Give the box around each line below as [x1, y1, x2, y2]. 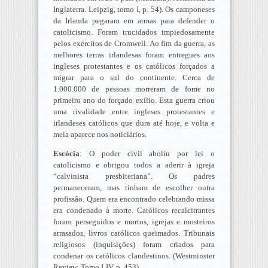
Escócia [53, 148, 80, 158]
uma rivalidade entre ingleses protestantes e [53, 106, 215, 116]
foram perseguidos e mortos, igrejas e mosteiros [53, 217, 215, 226]
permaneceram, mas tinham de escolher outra [53, 182, 215, 192]
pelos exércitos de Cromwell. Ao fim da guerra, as [53, 38, 215, 48]
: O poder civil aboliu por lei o [80, 148, 215, 158]
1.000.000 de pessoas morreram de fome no [53, 84, 215, 93]
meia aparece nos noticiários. [53, 129, 147, 139]
